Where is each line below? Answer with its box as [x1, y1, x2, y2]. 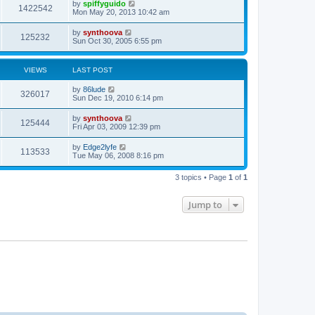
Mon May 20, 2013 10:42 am [72, 8, 169, 16]
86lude [83, 85, 105, 94]
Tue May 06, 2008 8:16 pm [72, 151, 164, 160]
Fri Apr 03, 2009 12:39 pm [72, 122, 160, 131]
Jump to [188, 198, 222, 211]
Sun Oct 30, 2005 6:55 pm [72, 37, 162, 45]
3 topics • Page [175, 173, 229, 181]
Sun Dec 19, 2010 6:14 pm [72, 94, 163, 102]
